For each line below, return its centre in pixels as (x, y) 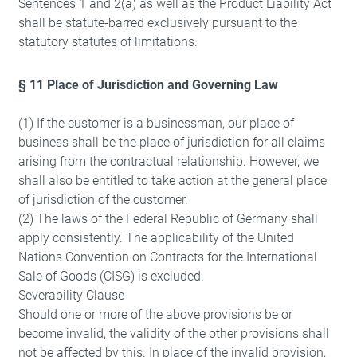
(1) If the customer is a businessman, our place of (156, 123)
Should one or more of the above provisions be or (155, 314)
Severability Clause (71, 295)
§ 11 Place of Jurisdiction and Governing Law (148, 85)
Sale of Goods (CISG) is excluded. (111, 276)
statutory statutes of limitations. (108, 42)
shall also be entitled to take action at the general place (172, 180)
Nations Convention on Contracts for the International (167, 257)
